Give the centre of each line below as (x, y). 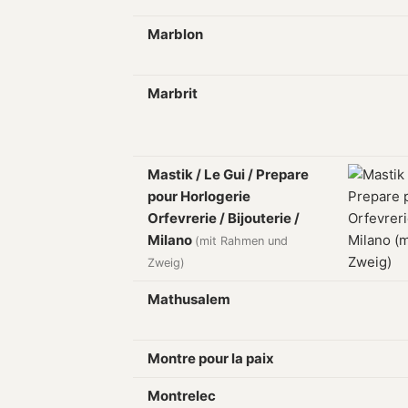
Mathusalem (189, 299)
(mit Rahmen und (241, 241)
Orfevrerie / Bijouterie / (224, 218)
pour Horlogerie (199, 196)
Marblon (175, 34)
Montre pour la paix (211, 358)
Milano (171, 240)
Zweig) (166, 263)
